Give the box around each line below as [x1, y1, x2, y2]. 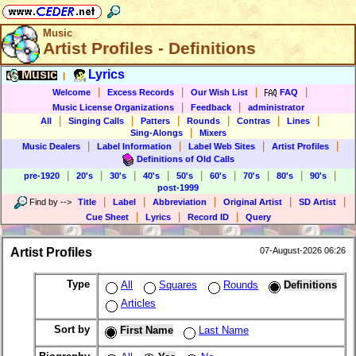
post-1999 [157, 183, 199, 192]
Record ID [187, 212, 229, 222]
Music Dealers [21, 141, 80, 151]
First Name [120, 324, 173, 337]
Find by [29, 196, 58, 207]
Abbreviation [152, 196, 207, 207]
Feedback [190, 103, 231, 112]
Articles [121, 297, 156, 310]
